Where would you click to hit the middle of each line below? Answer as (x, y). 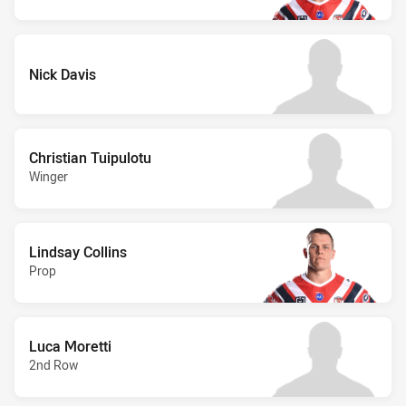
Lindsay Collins (78, 251)
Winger (48, 176)
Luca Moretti (70, 346)
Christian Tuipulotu (90, 157)
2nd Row (53, 364)
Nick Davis (63, 74)
